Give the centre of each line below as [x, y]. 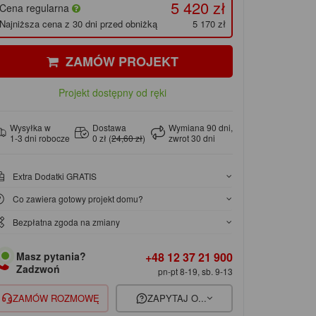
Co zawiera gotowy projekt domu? [78, 199]
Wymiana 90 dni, [200, 128]
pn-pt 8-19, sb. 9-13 [195, 271]
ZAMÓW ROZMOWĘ [56, 298]
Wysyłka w [30, 128]
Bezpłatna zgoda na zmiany [67, 222]
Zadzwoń [38, 269]
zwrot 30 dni [192, 138]
